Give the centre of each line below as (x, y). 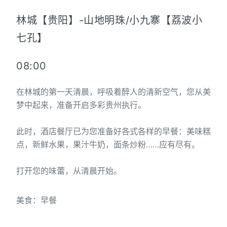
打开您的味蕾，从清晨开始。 (69, 171)
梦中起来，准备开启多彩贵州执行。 (81, 105)
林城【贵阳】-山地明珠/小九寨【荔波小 (109, 21)
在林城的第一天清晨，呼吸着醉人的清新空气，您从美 (113, 92)
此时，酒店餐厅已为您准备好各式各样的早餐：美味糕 (113, 131)
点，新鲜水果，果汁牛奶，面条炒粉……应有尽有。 (108, 145)
